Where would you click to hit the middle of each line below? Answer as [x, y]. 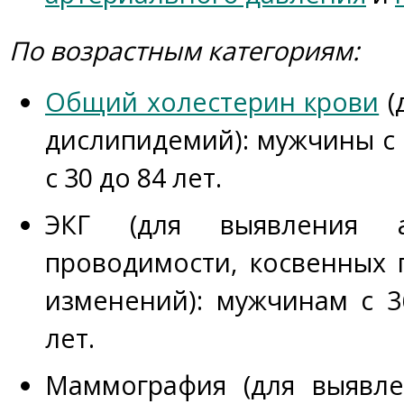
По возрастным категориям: [184, 50]
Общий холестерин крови [212, 101]
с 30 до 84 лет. [133, 177]
